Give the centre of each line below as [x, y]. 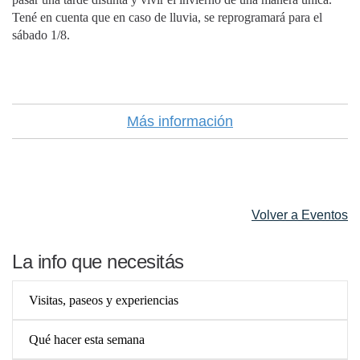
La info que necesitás [98, 262]
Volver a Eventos [300, 215]
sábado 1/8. [41, 35]
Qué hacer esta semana [87, 340]
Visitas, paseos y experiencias [104, 301]
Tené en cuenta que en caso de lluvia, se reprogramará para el [167, 17]
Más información [180, 121]
